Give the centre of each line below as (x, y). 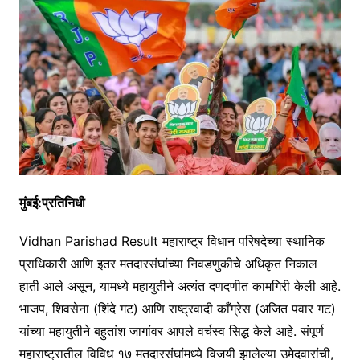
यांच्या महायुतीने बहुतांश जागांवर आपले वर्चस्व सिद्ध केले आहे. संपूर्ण (171, 331)
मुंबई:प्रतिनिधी (52, 203)
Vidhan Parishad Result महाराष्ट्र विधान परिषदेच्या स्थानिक (172, 241)
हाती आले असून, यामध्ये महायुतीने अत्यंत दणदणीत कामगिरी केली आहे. (180, 286)
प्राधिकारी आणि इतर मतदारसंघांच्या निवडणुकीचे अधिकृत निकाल (168, 264)
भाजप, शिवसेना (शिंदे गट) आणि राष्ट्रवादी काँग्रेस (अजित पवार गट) (177, 309)
